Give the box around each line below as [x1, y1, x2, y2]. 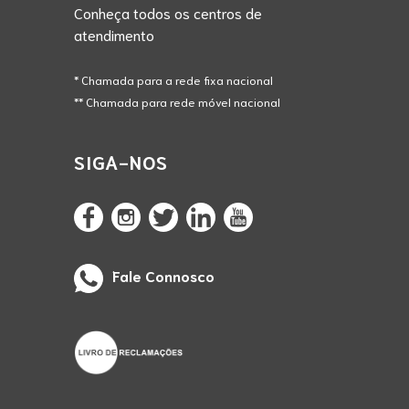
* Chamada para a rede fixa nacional [73, 71, 273, 87]
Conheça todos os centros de [73, 2, 262, 22]
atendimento [73, 24, 154, 44]
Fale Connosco [111, 265, 215, 285]
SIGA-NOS [73, 149, 168, 173]
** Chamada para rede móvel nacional [73, 93, 280, 109]
